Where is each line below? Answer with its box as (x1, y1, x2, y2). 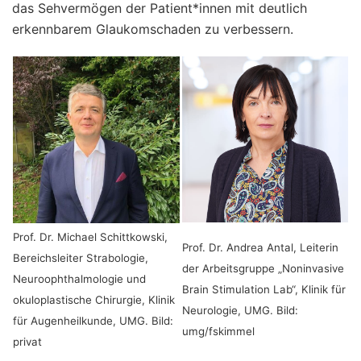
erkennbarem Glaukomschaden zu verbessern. (12, 20, 297, 37)
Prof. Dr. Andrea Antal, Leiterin (182, 240, 338, 254)
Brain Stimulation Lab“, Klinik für (182, 282, 346, 296)
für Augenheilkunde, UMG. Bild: (13, 313, 173, 327)
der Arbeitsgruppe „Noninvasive (182, 261, 344, 275)
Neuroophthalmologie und (13, 272, 146, 285)
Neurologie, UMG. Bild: (182, 303, 298, 317)
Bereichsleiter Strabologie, (13, 251, 148, 264)
